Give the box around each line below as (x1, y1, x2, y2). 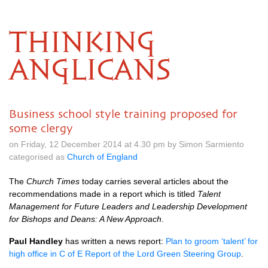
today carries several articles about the (80, 176, 229, 186)
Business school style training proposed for (9, 107, 237, 120)
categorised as (9, 152, 67, 162)
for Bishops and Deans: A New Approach (9, 214, 162, 224)
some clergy (9, 121, 73, 135)
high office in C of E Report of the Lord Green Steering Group (9, 249, 241, 258)
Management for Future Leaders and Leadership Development (9, 202, 247, 211)
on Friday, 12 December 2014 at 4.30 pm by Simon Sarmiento (9, 139, 244, 149)
